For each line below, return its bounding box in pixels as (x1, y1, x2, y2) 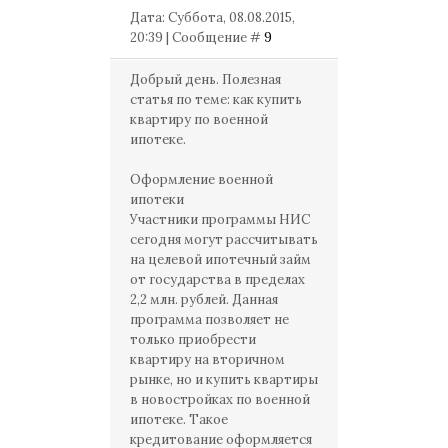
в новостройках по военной (130, 391, 310, 408)
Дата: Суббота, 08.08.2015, (130, 9, 295, 26)
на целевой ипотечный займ (130, 251, 311, 268)
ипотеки (130, 191, 184, 208)
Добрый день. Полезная (130, 71, 281, 88)
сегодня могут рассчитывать (130, 231, 318, 248)
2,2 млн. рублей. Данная (130, 291, 278, 308)
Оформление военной (130, 171, 273, 188)
